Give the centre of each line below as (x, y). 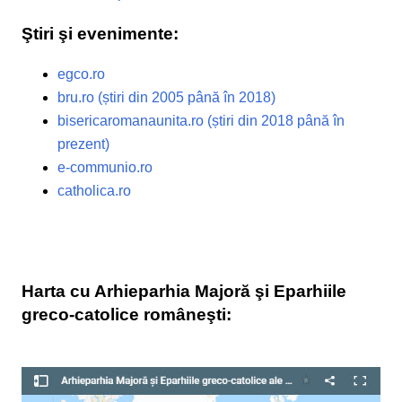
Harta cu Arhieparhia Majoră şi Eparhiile (184, 292)
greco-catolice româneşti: (127, 315)
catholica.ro (94, 190)
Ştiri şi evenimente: (100, 34)
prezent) (83, 144)
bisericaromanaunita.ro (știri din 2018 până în (201, 120)
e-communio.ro (105, 167)
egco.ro (81, 74)
